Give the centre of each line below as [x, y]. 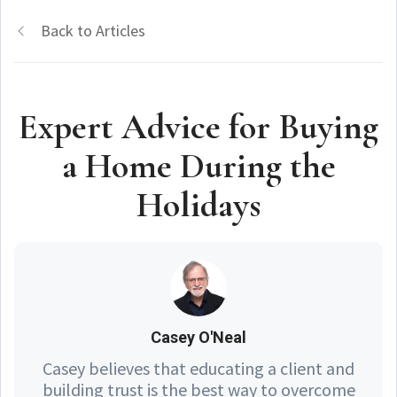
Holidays [198, 204]
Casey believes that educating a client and [198, 368]
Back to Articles [93, 30]
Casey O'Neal [198, 337]
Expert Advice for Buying [198, 126]
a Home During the [198, 165]
